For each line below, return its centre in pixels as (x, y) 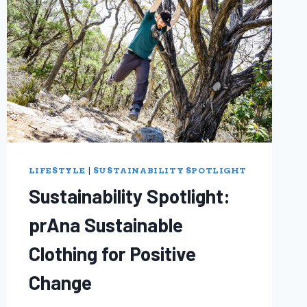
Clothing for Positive (112, 254)
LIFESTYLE (57, 171)
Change (60, 283)
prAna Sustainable (106, 225)
